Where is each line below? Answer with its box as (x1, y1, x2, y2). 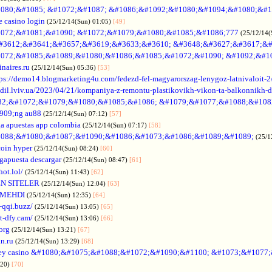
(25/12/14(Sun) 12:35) (27, 191, 93, 199)
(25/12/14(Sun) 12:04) (41, 179, 107, 187)
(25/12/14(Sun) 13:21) (12, 225, 78, 233)
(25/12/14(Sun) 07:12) (43, 109, 109, 117)
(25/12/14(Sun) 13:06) (35, 214, 101, 222)
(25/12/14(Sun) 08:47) (63, 155, 129, 163)
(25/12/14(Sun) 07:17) (83, 121, 149, 129)
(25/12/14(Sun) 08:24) (34, 144, 100, 152)
